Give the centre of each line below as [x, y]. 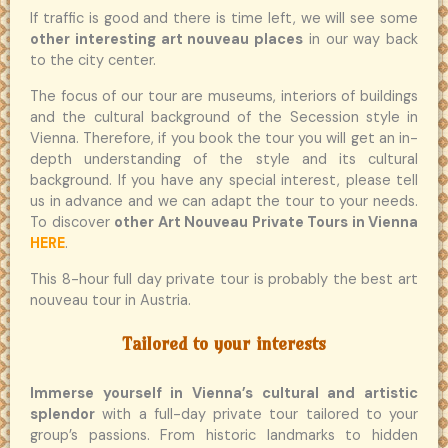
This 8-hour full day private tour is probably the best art [224, 279]
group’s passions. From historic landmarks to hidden [224, 436]
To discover [72, 223]
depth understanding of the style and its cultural [224, 160]
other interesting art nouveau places [166, 40]
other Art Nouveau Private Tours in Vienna [266, 223]
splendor [62, 415]
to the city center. [93, 61]
